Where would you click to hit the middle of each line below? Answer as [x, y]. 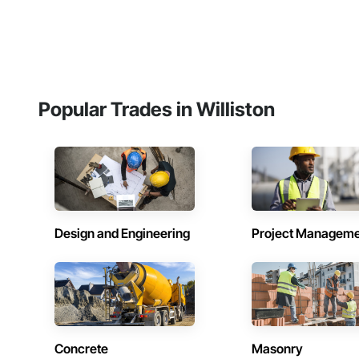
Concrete [81, 349]
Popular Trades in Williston [157, 110]
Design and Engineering [122, 234]
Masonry [278, 349]
